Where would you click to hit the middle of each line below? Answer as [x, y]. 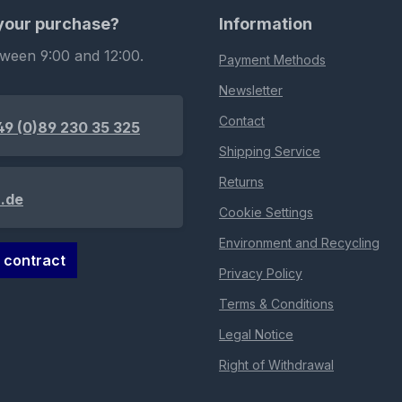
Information [266, 24]
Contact [242, 121]
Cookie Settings [266, 213]
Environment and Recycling [299, 243]
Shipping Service [270, 152]
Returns [241, 182]
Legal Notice [256, 335]
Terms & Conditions [276, 304]
